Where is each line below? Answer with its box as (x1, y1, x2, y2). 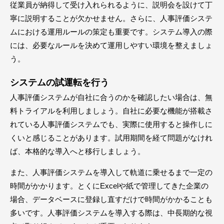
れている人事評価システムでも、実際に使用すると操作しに (10, 119, 212, 128)
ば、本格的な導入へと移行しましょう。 (10, 146, 145, 155)
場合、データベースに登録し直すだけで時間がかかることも (10, 194, 212, 203)
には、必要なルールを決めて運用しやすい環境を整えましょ (10, 40, 212, 49)
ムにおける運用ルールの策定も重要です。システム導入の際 (10, 27, 212, 36)
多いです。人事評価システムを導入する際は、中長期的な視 (10, 208, 212, 217)
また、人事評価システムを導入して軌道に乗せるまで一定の (10, 167, 212, 176)
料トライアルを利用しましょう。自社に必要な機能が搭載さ (10, 106, 212, 115)
